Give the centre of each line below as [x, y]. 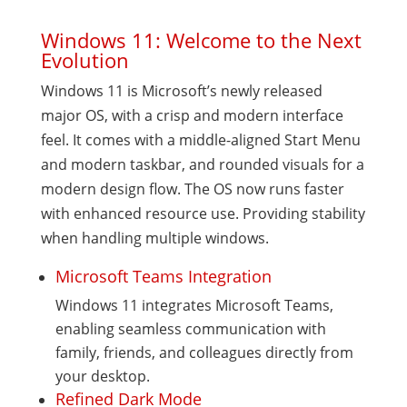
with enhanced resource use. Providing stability [203, 213]
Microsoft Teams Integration [163, 276]
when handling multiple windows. [154, 238]
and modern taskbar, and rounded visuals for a [202, 164]
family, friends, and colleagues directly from [204, 352]
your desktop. [102, 376]
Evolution [84, 60]
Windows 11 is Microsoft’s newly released [181, 91]
